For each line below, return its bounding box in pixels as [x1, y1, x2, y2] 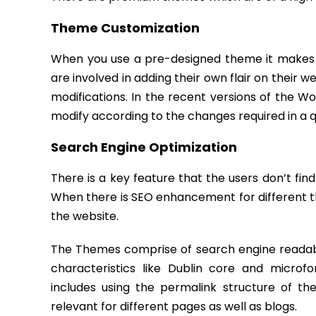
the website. [51, 208, 119, 224]
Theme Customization [51, 19, 200, 37]
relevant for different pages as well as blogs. [51, 298, 297, 315]
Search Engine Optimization [51, 138, 237, 156]
